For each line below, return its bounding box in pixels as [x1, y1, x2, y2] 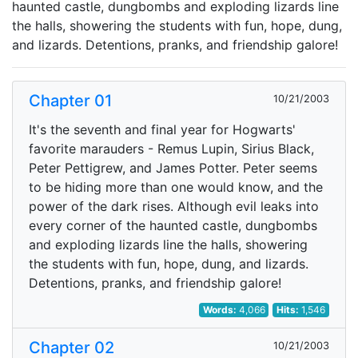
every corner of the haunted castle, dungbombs [29, 217, 317, 233]
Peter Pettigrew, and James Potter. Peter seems [29, 160, 317, 176]
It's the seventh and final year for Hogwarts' [29, 121, 296, 137]
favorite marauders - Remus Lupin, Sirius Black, [29, 141, 314, 157]
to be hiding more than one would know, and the [29, 179, 323, 195]
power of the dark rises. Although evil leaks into [29, 198, 319, 214]
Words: [202, 304, 239, 316]
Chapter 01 [29, 91, 112, 110]
